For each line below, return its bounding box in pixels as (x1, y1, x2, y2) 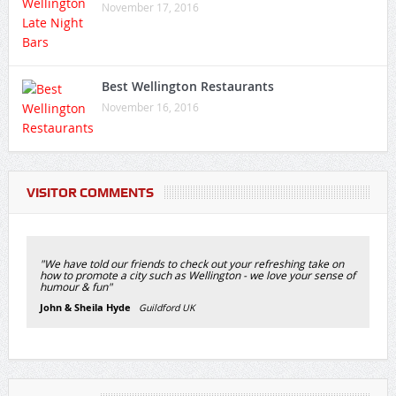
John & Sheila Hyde (39, 301, 139, 314)
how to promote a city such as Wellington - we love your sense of (39, 267, 355, 282)
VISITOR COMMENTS (26, 184, 154, 201)
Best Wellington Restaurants (101, 77, 274, 95)
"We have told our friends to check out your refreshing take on (39, 255, 344, 270)
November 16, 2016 (101, 99, 199, 114)
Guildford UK (138, 301, 202, 314)
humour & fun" (39, 278, 112, 293)
